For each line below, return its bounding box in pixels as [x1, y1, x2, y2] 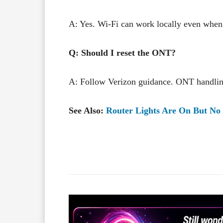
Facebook [151, 145, 178, 153]
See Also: [69, 105, 106, 115]
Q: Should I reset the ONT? [69, 47, 176, 58]
